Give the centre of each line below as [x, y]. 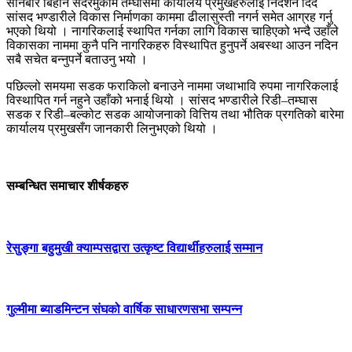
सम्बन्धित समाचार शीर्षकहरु [67, 186]
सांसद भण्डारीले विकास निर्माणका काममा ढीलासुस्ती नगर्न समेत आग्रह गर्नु [169, 17]
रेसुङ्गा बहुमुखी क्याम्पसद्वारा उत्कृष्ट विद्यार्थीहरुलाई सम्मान [134, 247]
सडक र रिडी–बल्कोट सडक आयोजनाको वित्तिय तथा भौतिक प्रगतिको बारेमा [175, 115]
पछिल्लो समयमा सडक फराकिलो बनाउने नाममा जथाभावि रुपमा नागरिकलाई [172, 86]
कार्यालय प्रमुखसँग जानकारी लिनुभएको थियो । [112, 129]
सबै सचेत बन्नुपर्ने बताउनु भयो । [77, 60]
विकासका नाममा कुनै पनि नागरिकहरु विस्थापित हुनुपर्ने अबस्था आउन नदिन [172, 46]
